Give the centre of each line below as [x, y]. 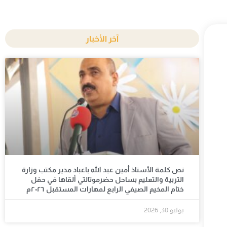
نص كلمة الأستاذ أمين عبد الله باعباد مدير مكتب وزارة [103, 169]
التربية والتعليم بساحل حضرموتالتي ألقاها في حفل [108, 179]
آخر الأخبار [102, 39]
